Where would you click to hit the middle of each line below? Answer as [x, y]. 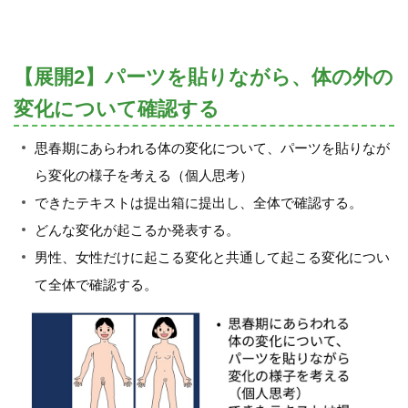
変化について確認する [117, 109]
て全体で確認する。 [96, 284]
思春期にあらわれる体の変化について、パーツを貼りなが [212, 148]
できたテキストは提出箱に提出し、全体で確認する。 [198, 202]
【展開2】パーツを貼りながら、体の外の [204, 77]
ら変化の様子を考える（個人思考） [143, 175]
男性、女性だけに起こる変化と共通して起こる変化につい [212, 257]
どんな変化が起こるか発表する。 [137, 229]
